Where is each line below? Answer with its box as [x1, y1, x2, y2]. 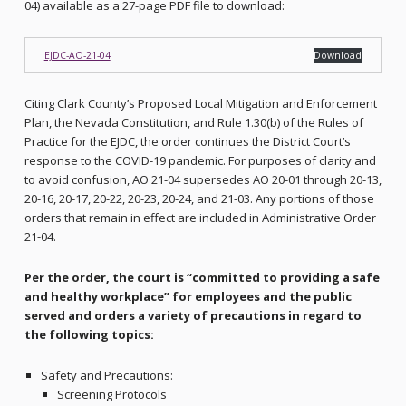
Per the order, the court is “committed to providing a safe [24, 269, 380, 286]
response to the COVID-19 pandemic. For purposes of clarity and [24, 152, 376, 169]
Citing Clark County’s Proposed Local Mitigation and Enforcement [24, 95, 377, 112]
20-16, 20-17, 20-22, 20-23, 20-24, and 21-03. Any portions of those [24, 190, 374, 208]
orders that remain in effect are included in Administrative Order [24, 209, 376, 227]
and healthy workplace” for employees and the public [24, 288, 352, 305]
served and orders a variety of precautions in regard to [24, 307, 362, 324]
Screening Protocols [56, 386, 167, 403]
